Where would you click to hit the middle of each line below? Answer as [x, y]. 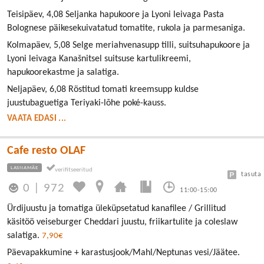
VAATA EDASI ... [37, 119]
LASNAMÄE [24, 168]
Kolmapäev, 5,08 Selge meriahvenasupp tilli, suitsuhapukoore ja [128, 46]
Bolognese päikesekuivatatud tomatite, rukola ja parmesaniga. [126, 29]
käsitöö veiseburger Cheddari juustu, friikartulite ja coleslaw [122, 222]
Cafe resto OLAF [46, 151]
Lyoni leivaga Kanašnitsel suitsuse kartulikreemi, [99, 59]
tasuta [251, 175]
